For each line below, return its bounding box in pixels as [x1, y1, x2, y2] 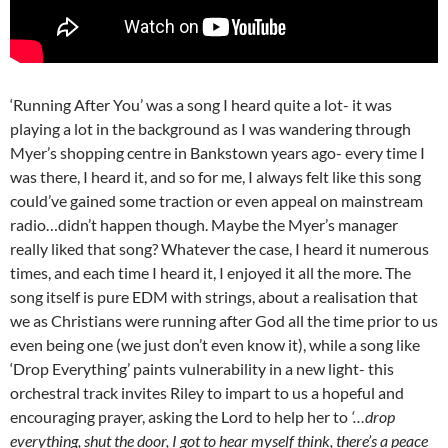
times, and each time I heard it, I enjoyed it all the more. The [10, 263, 411, 283]
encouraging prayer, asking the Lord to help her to [10, 407, 351, 427]
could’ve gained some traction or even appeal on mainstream [10, 191, 423, 211]
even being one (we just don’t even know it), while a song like [10, 335, 420, 355]
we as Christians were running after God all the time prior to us [10, 311, 438, 331]
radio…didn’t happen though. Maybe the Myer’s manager [10, 215, 398, 235]
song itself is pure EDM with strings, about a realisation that [10, 287, 418, 307]
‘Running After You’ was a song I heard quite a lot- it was [10, 95, 392, 115]
